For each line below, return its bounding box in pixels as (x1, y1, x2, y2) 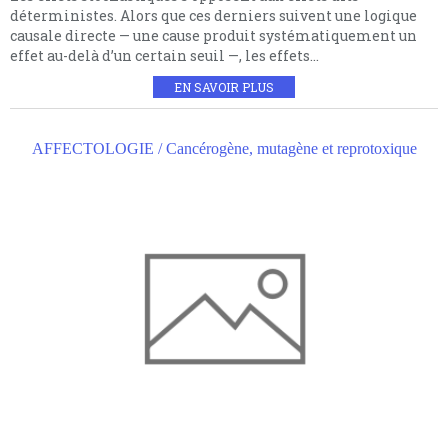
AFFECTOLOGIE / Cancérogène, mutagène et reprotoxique (31, 140, 417, 158)
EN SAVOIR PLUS (174, 79, 274, 96)
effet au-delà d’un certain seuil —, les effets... (10, 46, 319, 66)
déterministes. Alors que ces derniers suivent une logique (10, 6, 417, 26)
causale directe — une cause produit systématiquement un (10, 26, 417, 46)
